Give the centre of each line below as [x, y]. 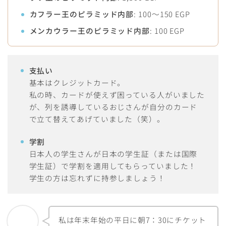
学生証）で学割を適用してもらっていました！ [113, 165]
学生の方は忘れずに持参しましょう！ [97, 178]
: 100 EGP [167, 31]
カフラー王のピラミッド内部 [82, 14]
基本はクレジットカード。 [77, 82]
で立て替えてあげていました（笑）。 [97, 119]
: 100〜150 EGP [162, 14]
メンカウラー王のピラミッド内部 [90, 31]
